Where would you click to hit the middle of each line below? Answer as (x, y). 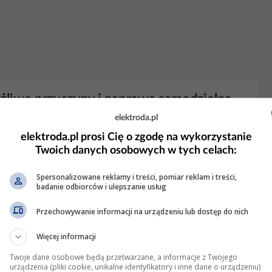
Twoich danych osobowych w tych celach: (136, 151)
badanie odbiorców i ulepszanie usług (101, 187)
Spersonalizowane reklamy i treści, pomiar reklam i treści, (137, 177)
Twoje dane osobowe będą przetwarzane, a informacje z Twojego (124, 257)
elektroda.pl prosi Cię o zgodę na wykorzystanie (136, 137)
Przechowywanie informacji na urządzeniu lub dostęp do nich (142, 211)
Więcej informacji (66, 236)
